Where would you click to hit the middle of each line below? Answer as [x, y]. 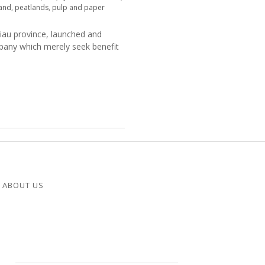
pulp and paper [78, 7]
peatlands [32, 7]
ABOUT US [23, 185]
